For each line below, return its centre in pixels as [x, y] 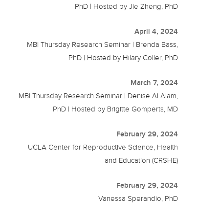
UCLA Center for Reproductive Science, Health [103, 147]
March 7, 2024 [154, 83]
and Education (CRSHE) [142, 161]
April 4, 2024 [156, 32]
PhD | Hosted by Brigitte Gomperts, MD [116, 109]
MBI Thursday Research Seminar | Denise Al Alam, [99, 96]
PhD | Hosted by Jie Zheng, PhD [127, 7]
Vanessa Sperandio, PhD [138, 199]
